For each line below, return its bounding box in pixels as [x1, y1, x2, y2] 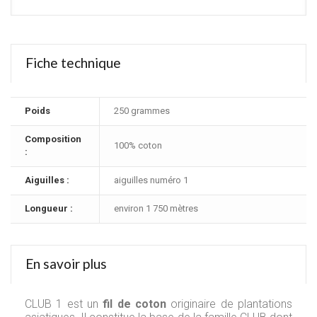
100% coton [114, 139, 162, 151]
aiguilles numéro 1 [114, 174, 188, 185]
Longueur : [25, 202, 73, 214]
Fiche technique [25, 54, 121, 71]
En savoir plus [25, 255, 107, 272]
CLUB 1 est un [25, 296, 103, 311]
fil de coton [103, 296, 167, 311]
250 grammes [114, 105, 170, 116]
